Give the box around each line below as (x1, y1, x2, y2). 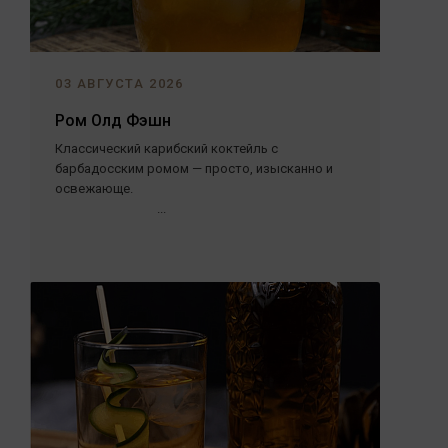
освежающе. (55, 181, 133, 196)
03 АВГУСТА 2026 (55, 76, 184, 91)
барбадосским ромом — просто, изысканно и (55, 161, 333, 176)
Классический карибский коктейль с (55, 141, 278, 156)
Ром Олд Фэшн (55, 111, 171, 130)
